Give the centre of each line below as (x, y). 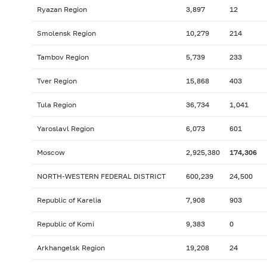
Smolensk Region (66, 33)
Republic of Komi (65, 224)
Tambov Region (63, 57)
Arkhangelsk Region (71, 248)
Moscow (51, 153)
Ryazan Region (62, 10)
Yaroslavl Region (65, 129)
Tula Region (56, 105)
